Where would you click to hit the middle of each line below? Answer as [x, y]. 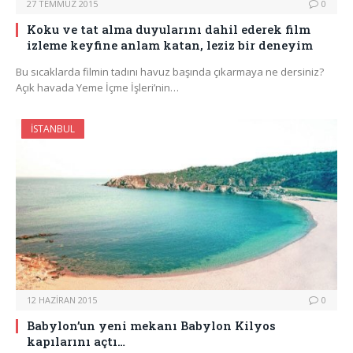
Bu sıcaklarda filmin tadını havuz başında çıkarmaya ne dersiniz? [170, 72]
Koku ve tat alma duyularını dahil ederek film [169, 30]
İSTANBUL [53, 129]
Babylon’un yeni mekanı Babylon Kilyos [151, 326]
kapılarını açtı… [76, 342]
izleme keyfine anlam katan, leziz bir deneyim [170, 45]
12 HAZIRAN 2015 [62, 300]
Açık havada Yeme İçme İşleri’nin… [97, 88]
